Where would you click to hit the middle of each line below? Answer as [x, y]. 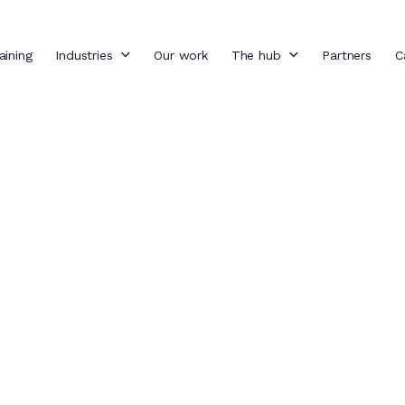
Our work [181, 55]
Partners [347, 55]
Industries [84, 55]
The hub [256, 55]
